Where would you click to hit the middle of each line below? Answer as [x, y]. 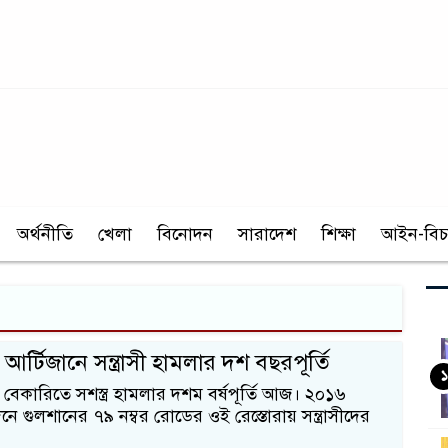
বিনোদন [185, 234]
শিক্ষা [338, 234]
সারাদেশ [267, 234]
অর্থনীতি [45, 234]
